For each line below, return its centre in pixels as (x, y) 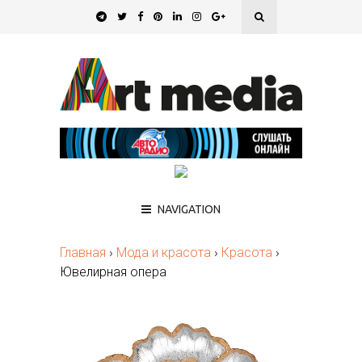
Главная (83, 252)
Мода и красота (164, 252)
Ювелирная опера (113, 271)
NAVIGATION (189, 209)
